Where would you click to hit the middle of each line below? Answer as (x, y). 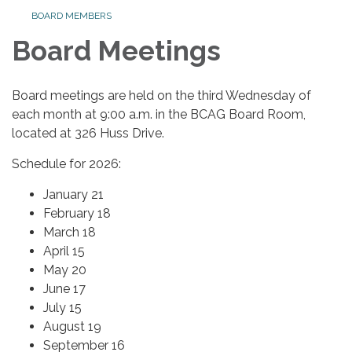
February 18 (77, 213)
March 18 (70, 232)
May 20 (65, 269)
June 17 (64, 288)
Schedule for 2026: (66, 163)
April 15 (64, 251)
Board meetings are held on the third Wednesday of (161, 95)
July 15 (62, 307)
